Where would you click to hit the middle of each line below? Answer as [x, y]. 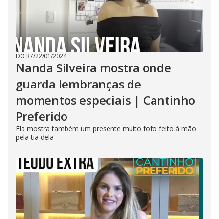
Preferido [42, 116]
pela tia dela [35, 137]
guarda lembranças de [79, 84]
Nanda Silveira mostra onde [93, 68]
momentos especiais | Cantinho [106, 100]
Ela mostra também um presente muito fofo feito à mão [106, 128]
